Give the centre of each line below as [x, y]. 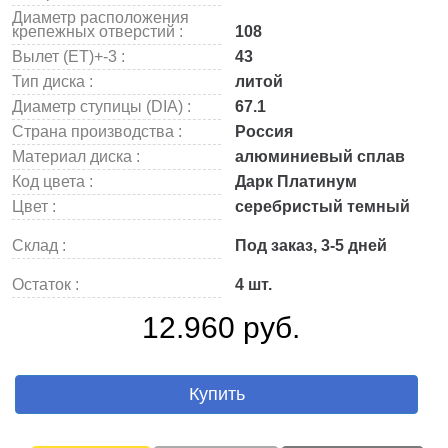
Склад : [39, 245]
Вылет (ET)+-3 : [68, 56]
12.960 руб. [221, 327]
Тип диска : [52, 81]
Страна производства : [97, 131]
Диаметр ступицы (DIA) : [101, 106]
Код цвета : [52, 181]
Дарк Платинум [294, 181]
